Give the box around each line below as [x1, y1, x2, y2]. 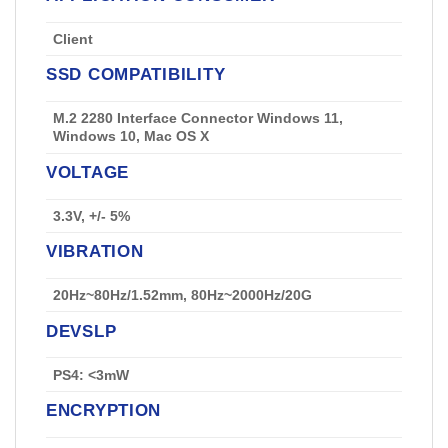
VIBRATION [46, 241, 144, 262]
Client [53, 31, 94, 48]
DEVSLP [46, 320, 117, 341]
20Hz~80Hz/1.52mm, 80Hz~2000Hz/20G [53, 287, 313, 304]
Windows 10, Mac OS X [53, 128, 210, 145]
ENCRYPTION [46, 399, 162, 420]
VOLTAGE [46, 161, 130, 182]
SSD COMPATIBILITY [46, 64, 226, 85]
